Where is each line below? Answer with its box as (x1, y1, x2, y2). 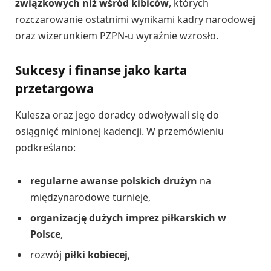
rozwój (30, 248, 64, 262)
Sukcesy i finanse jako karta (15, 62, 187, 79)
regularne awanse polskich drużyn (30, 174, 197, 188)
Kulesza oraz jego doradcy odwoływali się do (15, 108, 219, 122)
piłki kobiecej (64, 248, 128, 262)
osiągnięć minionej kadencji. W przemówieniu (15, 124, 224, 138)
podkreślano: (15, 140, 76, 154)
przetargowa (15, 80, 94, 97)
